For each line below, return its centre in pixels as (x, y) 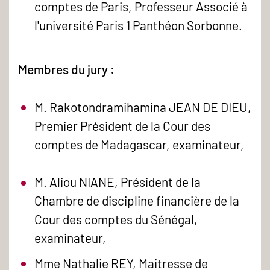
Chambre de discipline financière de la (137, 201)
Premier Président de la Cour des (123, 125)
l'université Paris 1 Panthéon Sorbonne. (139, 25)
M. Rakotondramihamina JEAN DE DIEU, (143, 107)
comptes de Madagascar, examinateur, (140, 144)
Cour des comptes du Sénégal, (116, 219)
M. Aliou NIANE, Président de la (118, 182)
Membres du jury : (67, 69)
